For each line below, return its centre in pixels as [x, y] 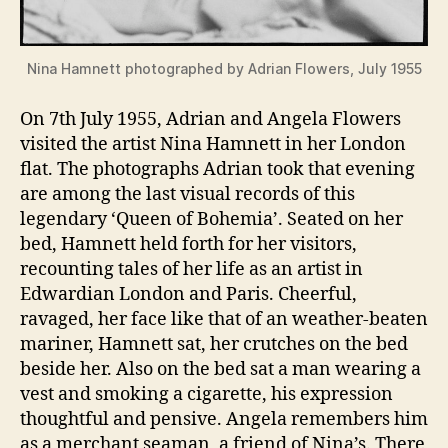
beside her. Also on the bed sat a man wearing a [220, 369]
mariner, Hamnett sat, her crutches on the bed [214, 344]
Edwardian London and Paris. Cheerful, [188, 294]
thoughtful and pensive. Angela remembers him [224, 419]
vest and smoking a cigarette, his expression [206, 394]
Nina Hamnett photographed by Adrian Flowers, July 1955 [224, 68]
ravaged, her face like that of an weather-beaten [224, 319]
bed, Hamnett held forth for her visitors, [188, 244]
